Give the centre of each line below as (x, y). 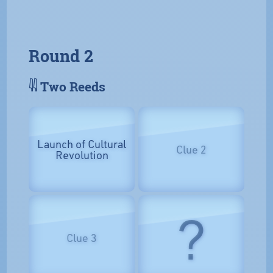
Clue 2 (191, 149)
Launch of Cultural (82, 144)
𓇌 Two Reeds (67, 86)
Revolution (82, 154)
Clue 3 (82, 238)
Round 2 (61, 56)
